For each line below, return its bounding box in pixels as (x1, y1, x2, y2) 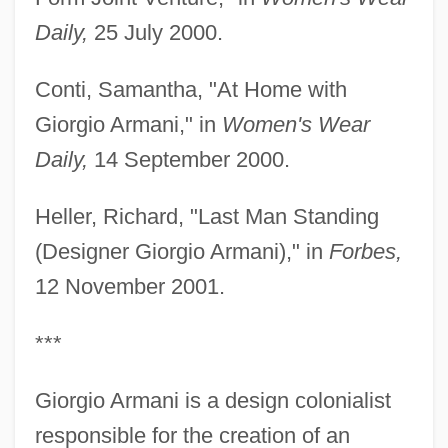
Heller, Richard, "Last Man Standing (34, 203, 379, 229)
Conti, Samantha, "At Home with (34, 76, 347, 102)
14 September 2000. (87, 146, 290, 172)
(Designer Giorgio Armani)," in (34, 238, 329, 264)
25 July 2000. (87, 19, 223, 45)
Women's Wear (221, 111, 370, 137)
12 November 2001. (34, 273, 225, 299)
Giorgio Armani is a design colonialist (34, 387, 391, 413)
